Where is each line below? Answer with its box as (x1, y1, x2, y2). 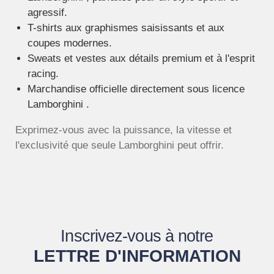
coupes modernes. (28, 37, 112, 50)
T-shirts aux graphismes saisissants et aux (28, 22, 224, 34)
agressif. (28, 7, 67, 19)
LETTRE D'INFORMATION (33, 246, 241, 265)
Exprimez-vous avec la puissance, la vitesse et (15, 124, 232, 136)
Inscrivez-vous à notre (61, 226, 213, 245)
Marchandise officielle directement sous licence (28, 83, 245, 95)
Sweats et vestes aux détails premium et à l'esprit (28, 53, 255, 65)
